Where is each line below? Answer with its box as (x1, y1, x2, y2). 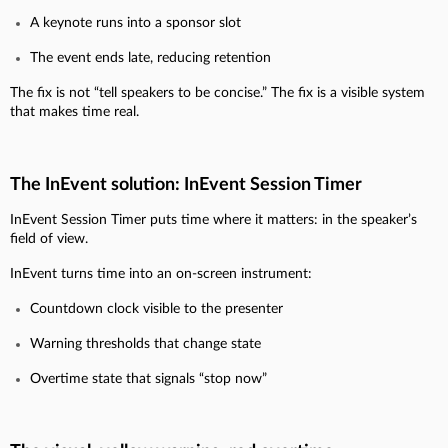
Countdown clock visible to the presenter (30, 301, 283, 316)
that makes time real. (10, 104, 139, 119)
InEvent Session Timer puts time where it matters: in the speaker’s (10, 212, 417, 227)
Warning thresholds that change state (30, 336, 261, 351)
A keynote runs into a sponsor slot (30, 15, 241, 30)
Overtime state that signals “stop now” (30, 371, 267, 386)
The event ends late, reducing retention (30, 50, 271, 65)
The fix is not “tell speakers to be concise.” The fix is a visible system (10, 85, 425, 100)
